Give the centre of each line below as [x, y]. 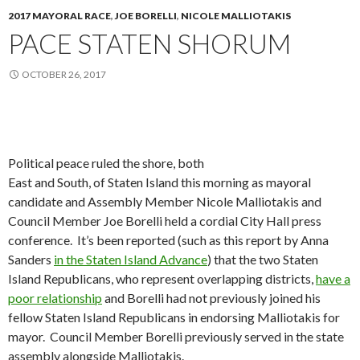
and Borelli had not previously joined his [211, 298]
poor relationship [55, 298]
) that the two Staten [263, 260]
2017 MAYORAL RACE [59, 16]
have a [333, 279]
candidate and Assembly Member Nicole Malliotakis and [165, 202]
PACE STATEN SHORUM [149, 44]
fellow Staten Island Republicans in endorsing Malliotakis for [174, 317]
